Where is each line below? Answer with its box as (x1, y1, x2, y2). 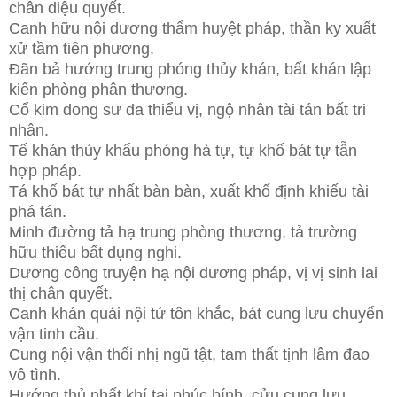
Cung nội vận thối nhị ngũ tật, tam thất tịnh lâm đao (9, 345, 370, 363)
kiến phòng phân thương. (9, 80, 188, 98)
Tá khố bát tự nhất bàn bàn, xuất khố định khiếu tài (9, 182, 369, 200)
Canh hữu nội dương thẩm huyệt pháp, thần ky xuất (9, 19, 376, 37)
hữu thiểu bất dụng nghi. (9, 243, 182, 261)
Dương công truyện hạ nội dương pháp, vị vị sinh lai (9, 263, 378, 282)
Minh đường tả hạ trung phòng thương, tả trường (9, 222, 357, 241)
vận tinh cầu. (9, 324, 99, 343)
